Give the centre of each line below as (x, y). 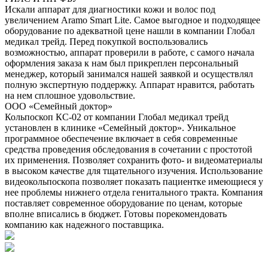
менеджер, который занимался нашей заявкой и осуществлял (129, 74)
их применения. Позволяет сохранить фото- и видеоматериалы (134, 160)
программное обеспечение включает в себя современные (121, 139)
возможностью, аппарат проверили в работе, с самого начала (130, 53)
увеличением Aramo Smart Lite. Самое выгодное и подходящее (133, 20)
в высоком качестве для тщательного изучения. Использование (134, 171)
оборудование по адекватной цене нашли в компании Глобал (130, 31)
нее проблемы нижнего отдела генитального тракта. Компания (134, 193)
